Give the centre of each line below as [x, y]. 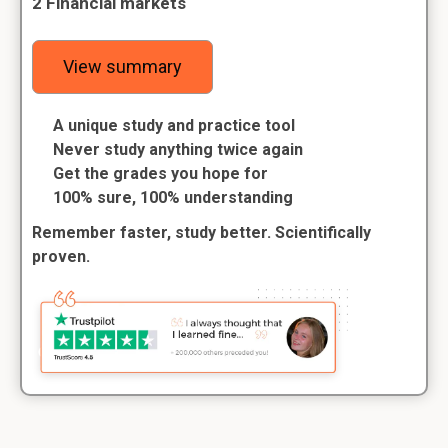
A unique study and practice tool [174, 125]
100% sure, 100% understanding [173, 197]
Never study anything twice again [178, 149]
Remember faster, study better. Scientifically [201, 232]
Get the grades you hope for [160, 173]
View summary [122, 66]
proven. [61, 256]
